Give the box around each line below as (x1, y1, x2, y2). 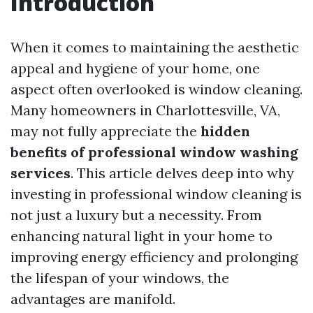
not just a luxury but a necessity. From (10, 206, 262, 224)
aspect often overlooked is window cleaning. (10, 80, 303, 98)
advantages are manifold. (10, 290, 175, 307)
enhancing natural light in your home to (10, 227, 272, 245)
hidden (201, 122, 250, 140)
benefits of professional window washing (10, 143, 298, 161)
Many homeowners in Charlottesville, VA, (10, 101, 280, 119)
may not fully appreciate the (10, 122, 201, 140)
